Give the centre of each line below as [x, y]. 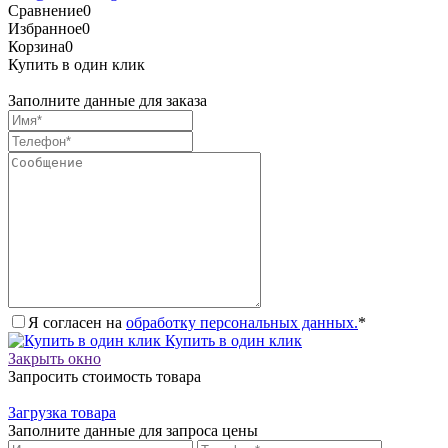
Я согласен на [77, 322]
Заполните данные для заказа [107, 100]
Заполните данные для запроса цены [133, 430]
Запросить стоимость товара [104, 376]
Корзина [36, 46]
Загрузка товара [62, 412]
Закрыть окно [54, 358]
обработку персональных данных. [242, 322]
